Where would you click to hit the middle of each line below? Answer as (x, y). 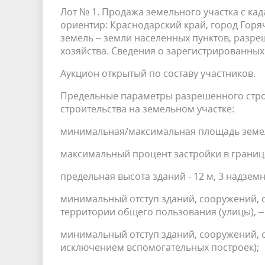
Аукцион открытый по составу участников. (158, 73)
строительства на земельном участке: (147, 109)
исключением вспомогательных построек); (160, 247)
